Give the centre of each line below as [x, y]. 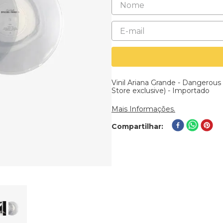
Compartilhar [136, 126]
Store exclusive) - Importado [161, 91]
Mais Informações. [143, 109]
